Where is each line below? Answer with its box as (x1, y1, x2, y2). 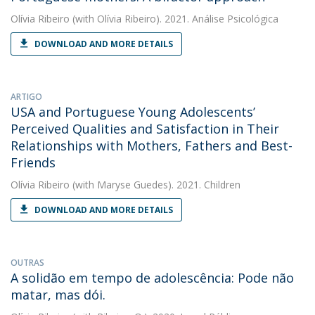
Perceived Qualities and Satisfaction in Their (11, 120, 279, 137)
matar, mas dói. (11, 286, 105, 303)
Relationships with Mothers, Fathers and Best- (11, 137, 292, 154)
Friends (11, 154, 56, 171)
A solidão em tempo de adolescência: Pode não (11, 269, 294, 286)
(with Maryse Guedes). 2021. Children (70, 178, 240, 191)
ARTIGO (11, 91, 42, 103)
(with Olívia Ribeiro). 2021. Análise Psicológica (70, 12, 278, 25)
